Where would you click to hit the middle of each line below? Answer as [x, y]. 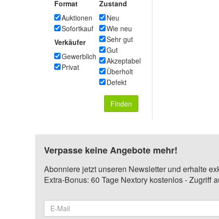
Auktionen [77, 18]
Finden [121, 104]
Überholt [120, 71]
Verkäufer [70, 42]
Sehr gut [120, 39]
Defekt [117, 82]
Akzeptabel [124, 61]
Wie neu [119, 28]
